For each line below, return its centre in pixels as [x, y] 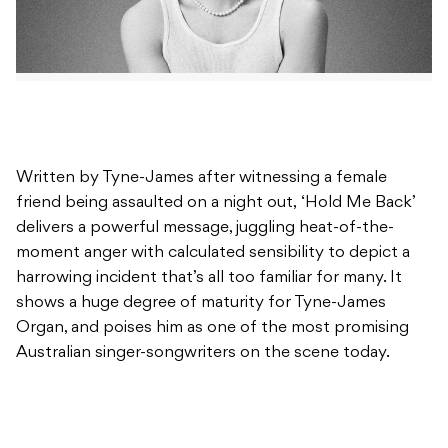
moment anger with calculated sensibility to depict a [213, 253]
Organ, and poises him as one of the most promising [212, 328]
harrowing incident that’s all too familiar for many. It [209, 278]
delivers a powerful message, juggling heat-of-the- [205, 228]
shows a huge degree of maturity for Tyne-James [201, 303]
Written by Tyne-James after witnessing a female [201, 178]
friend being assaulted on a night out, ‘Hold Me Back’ [215, 203]
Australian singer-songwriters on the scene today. [203, 353]
